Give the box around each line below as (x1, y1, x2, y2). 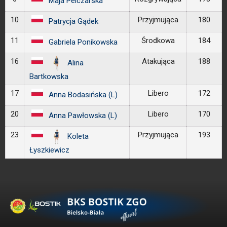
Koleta (67, 131, 89, 141)
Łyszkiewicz (29, 145, 69, 155)
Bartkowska (29, 72, 68, 81)
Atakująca (141, 57, 175, 66)
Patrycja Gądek (48, 16, 98, 26)
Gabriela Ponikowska (48, 37, 118, 47)
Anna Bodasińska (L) (48, 90, 118, 99)
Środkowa (141, 36, 175, 45)
